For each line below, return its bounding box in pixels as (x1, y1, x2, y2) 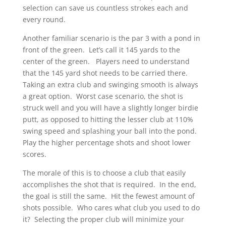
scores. (22, 149, 46, 159)
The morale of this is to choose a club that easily (22, 168, 186, 178)
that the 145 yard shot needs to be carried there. (22, 68, 190, 78)
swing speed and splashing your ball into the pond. (22, 126, 199, 136)
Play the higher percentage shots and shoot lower (22, 138, 191, 148)
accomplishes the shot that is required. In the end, (22, 180, 196, 190)
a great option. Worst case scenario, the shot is (22, 91, 183, 101)
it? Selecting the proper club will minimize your (22, 214, 184, 224)
